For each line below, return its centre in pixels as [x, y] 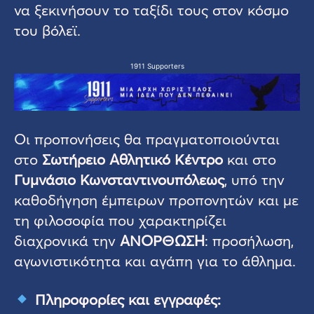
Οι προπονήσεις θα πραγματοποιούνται [147, 138]
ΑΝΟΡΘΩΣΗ [162, 240]
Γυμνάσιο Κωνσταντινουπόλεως [119, 179]
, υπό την [254, 179]
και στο [250, 159]
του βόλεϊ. [47, 30]
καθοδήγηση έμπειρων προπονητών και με [156, 199]
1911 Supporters [157, 66]
